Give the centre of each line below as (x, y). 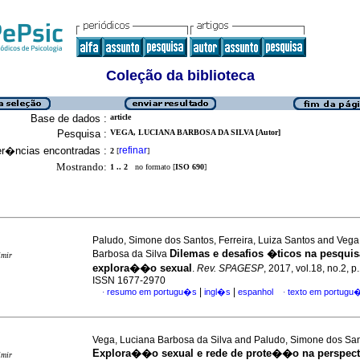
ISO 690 (190, 167)
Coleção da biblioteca (180, 76)
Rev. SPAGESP (230, 268)
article (121, 117)
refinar (133, 150)
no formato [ (151, 167)
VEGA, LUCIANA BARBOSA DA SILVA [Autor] (195, 132)
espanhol (256, 292)
